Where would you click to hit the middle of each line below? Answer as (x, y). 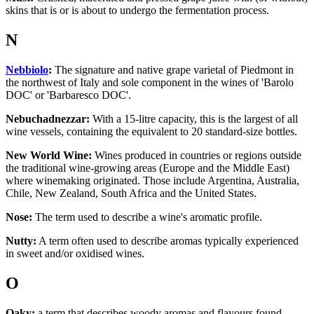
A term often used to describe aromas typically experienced (168, 241)
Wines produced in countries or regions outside (197, 156)
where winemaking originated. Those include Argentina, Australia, (152, 181)
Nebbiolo (27, 70)
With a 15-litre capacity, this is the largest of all (194, 119)
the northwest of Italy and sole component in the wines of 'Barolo (150, 83)
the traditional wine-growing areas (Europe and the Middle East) (148, 168)
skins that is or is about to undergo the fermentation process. (140, 11)
